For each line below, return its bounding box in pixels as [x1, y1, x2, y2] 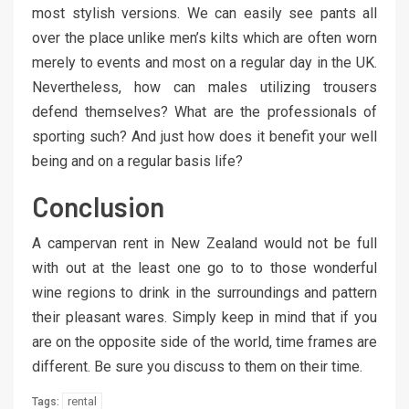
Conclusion [32, 190, 164, 224]
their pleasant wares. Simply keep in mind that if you [32, 309, 377, 327]
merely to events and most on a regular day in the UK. [32, 54, 377, 72]
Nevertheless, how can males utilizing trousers [32, 79, 377, 97]
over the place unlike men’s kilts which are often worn [32, 29, 377, 47]
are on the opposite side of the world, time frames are [32, 333, 377, 351]
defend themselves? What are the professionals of [32, 103, 377, 121]
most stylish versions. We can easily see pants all [32, 5, 377, 23]
